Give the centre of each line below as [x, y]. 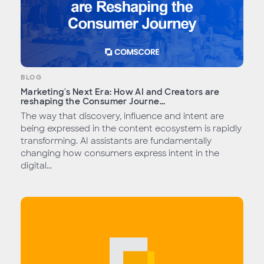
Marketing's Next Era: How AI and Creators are [120, 92]
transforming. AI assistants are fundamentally [116, 141]
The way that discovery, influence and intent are [122, 116]
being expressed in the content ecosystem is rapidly [131, 129]
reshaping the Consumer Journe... [93, 102]
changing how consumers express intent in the [120, 154]
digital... [36, 166]
